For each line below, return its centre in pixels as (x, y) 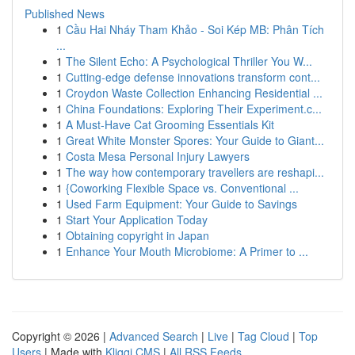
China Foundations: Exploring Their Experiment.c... (194, 109)
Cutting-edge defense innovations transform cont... (193, 77)
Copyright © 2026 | (61, 336)
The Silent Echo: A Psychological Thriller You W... (189, 61)
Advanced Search (154, 336)
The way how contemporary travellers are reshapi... (195, 172)
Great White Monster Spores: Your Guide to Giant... (195, 140)
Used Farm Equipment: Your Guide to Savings (181, 204)
